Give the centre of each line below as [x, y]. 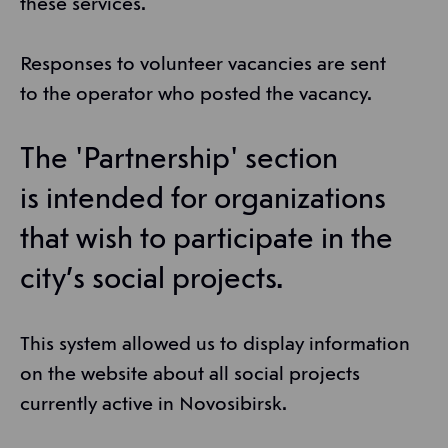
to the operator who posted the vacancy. [196, 95]
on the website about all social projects [190, 375]
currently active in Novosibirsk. [153, 405]
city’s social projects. [151, 280]
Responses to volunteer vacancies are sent [203, 65]
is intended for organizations [203, 200]
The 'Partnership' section [179, 160]
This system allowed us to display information [215, 345]
